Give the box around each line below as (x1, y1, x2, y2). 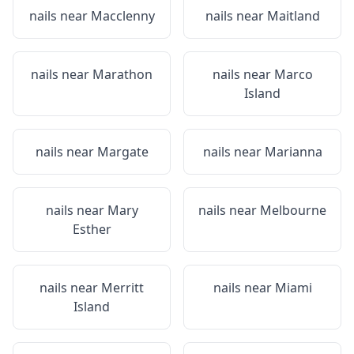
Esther (72, 220, 111, 238)
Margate (96, 143, 149, 160)
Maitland (266, 7, 320, 24)
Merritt (101, 279, 144, 296)
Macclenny (90, 7, 155, 24)
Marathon (92, 66, 153, 83)
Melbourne (260, 201, 326, 219)
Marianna (264, 143, 322, 160)
